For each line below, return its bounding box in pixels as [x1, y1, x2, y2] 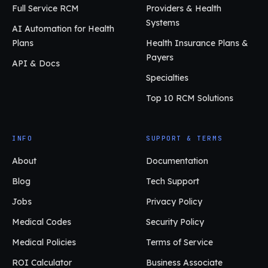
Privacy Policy [146, 196, 202, 207]
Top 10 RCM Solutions [146, 92, 233, 103]
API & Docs [12, 57, 60, 69]
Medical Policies [12, 236, 76, 248]
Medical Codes [12, 216, 71, 227]
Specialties [146, 72, 188, 83]
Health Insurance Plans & [146, 37, 248, 48]
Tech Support [146, 175, 199, 187]
